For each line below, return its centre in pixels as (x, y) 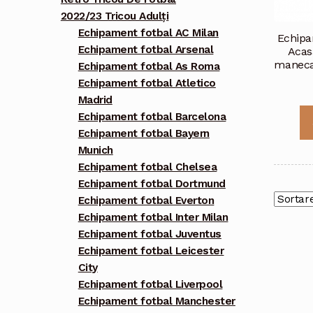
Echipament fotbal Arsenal (146, 50)
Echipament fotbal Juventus (150, 234)
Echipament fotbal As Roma (149, 67)
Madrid (95, 100)
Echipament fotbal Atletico (147, 83)
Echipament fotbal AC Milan (148, 33)
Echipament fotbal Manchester (156, 301)
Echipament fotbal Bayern (144, 134)
